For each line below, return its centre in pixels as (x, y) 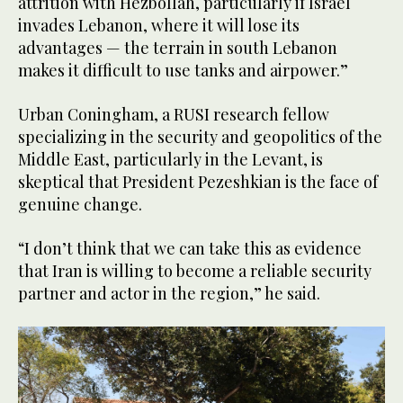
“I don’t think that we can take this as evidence (190, 248)
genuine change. (80, 204)
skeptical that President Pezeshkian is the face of (198, 181)
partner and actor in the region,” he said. (169, 293)
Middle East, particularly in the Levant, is (170, 159)
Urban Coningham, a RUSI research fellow (174, 114)
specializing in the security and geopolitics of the (200, 136)
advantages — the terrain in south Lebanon (178, 47)
